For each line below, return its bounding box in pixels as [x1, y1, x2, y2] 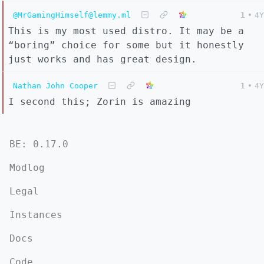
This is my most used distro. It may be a [8, 25, 244, 37]
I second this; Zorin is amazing [8, 96, 191, 107]
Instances [9, 209, 62, 220]
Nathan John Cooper [13, 81, 98, 90]
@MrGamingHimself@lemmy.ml [13, 11, 131, 19]
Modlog [9, 162, 45, 173]
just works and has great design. [8, 54, 197, 65]
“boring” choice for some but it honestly [8, 39, 244, 51]
